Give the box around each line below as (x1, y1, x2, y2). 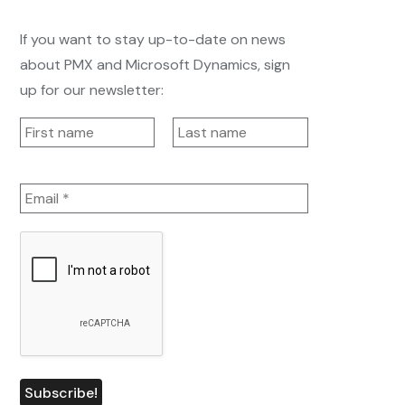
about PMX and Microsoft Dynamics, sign (19, 55, 290, 74)
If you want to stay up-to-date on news (19, 30, 286, 49)
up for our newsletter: (19, 80, 164, 99)
